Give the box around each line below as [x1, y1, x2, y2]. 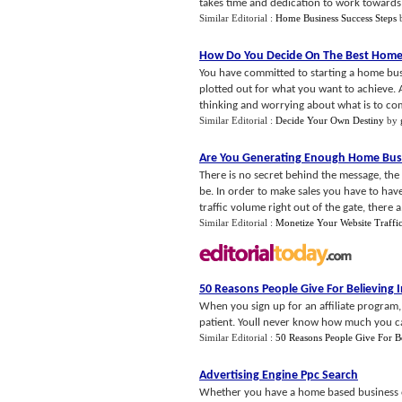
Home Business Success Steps [275, 13, 397, 23]
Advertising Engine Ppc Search [199, 369, 358, 382]
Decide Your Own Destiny [275, 115, 384, 126]
